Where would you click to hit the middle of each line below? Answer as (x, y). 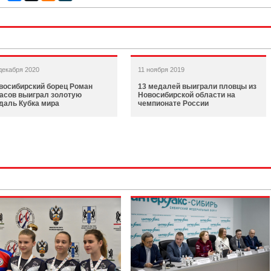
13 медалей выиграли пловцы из (197, 87)
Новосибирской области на (187, 95)
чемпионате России (173, 103)
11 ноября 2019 (161, 70)
